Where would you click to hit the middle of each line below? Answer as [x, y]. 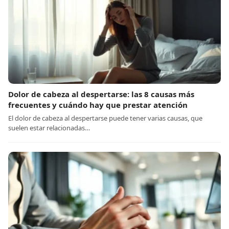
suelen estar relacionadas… [49, 128]
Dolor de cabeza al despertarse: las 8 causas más [101, 94]
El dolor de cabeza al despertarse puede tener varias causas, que [105, 118]
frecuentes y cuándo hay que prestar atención [98, 105]
